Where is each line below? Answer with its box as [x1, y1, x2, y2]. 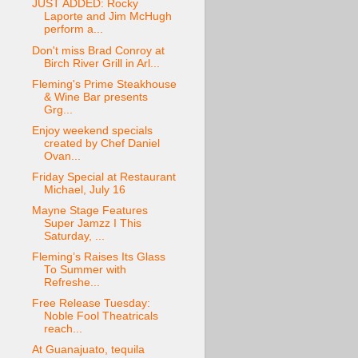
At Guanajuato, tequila [31, 344, 145, 356]
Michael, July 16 [43, 183, 125, 196]
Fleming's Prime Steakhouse [31, 78, 177, 90]
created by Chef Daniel [43, 137, 160, 149]
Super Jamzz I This [43, 217, 141, 229]
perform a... [43, 23, 103, 36]
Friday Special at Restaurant [31, 170, 176, 183]
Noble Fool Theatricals [43, 310, 158, 323]
